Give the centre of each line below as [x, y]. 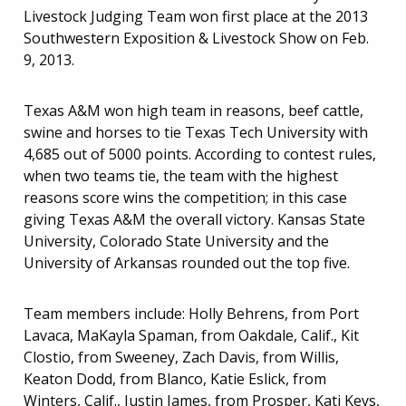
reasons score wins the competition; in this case [185, 197]
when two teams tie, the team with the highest [181, 175]
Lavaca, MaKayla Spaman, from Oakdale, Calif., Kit [191, 335]
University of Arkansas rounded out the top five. [187, 262]
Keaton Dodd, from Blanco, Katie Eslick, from [175, 378]
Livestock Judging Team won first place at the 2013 [196, 16]
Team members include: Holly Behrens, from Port [191, 313]
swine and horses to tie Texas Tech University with [196, 132]
